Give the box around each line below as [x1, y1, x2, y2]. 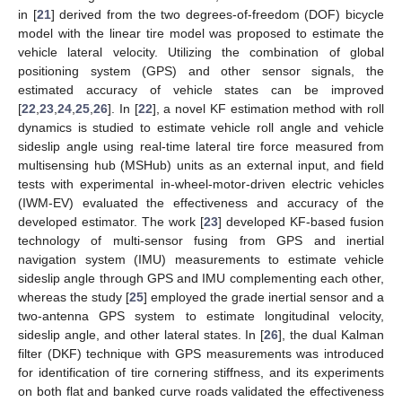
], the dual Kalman [278, 328, 385, 343]
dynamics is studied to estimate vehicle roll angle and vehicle [18, 120, 384, 135]
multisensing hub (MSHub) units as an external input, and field [18, 158, 384, 173]
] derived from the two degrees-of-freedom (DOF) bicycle [50, 7, 384, 22]
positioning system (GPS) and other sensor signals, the [18, 64, 384, 79]
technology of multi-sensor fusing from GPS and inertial [18, 233, 384, 249]
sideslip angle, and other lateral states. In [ [18, 328, 265, 343]
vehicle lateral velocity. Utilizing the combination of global [18, 45, 384, 60]
